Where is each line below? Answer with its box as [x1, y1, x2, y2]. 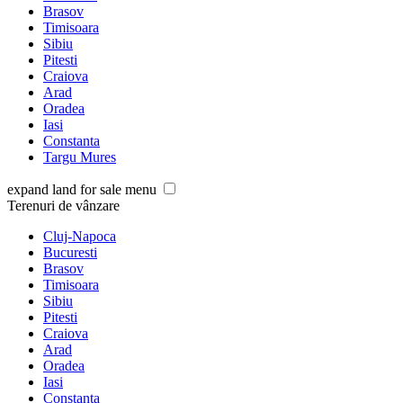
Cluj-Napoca [43, 228, 116, 245]
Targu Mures [43, 149, 116, 166]
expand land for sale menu [7, 182, 157, 198]
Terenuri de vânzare [7, 198, 120, 214]
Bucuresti [43, 245, 97, 261]
